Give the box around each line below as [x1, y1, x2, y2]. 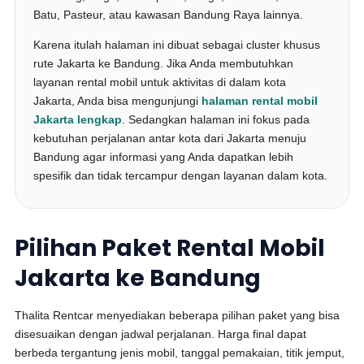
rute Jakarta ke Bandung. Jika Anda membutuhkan [33, 57, 294, 70]
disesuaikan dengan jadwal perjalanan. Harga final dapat [15, 327, 307, 340]
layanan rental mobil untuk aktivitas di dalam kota [33, 76, 287, 89]
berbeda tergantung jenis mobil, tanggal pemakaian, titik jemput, [15, 346, 345, 359]
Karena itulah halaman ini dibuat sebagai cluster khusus [33, 38, 321, 51]
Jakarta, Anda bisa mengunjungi [33, 94, 202, 107]
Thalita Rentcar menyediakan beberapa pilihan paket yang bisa [15, 309, 340, 322]
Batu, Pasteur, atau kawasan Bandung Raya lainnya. [33, 8, 304, 21]
